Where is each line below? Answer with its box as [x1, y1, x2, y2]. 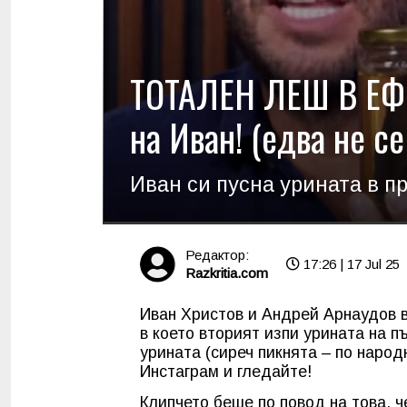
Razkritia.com [185, 265, 268, 282]
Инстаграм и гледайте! [140, 362, 312, 381]
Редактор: [185, 247, 249, 263]
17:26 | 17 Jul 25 [300, 256, 400, 273]
